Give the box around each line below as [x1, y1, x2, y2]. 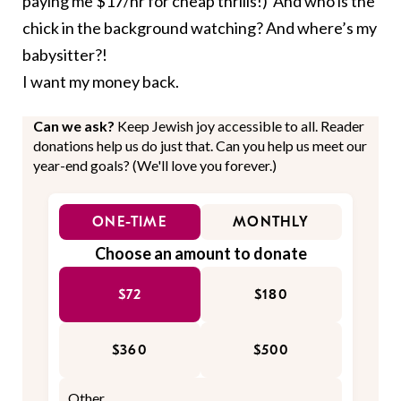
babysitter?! [22, 45, 107, 65]
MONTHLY [233, 214, 310, 231]
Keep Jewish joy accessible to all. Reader [117, 117, 364, 135]
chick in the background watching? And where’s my [22, 18, 377, 38]
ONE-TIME [92, 214, 167, 231]
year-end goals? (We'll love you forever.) [33, 157, 277, 175]
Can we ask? [33, 117, 117, 135]
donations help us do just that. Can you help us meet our [33, 137, 367, 155]
